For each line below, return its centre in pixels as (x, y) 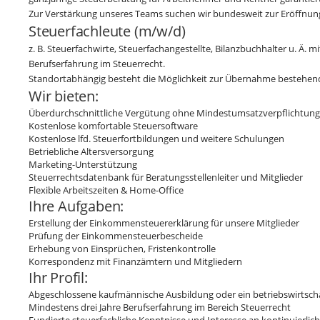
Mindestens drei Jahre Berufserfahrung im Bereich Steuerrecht (160, 307)
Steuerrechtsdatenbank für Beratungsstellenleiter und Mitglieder (166, 177)
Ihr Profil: (58, 277)
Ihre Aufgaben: (76, 206)
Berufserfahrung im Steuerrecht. (97, 64)
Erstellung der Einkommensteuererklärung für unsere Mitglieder (164, 223)
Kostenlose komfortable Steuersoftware (113, 126)
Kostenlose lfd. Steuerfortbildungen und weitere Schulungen (156, 139)
